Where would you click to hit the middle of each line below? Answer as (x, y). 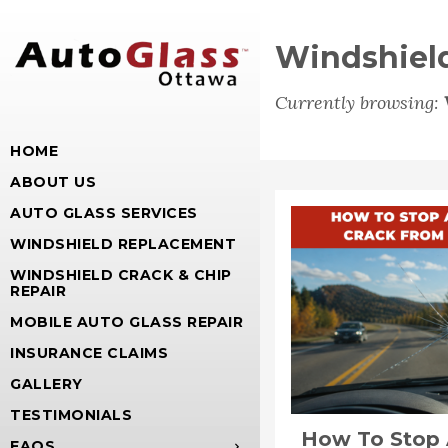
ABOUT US (53, 181)
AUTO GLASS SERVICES (104, 212)
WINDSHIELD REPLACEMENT (123, 243)
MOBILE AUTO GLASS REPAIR (127, 321)
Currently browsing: (359, 102)
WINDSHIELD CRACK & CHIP (121, 274)
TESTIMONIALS (71, 414)
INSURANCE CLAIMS (89, 352)
